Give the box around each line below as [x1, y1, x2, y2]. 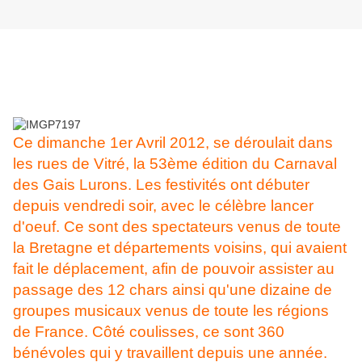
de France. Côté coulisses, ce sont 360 [13, 323, 284, 341]
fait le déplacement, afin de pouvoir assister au [13, 260, 335, 278]
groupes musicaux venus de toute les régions [13, 302, 329, 320]
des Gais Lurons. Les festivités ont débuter [13, 176, 309, 194]
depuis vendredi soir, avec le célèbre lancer [13, 197, 314, 215]
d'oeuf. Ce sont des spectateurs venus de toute [13, 218, 341, 236]
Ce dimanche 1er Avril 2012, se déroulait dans [13, 134, 333, 152]
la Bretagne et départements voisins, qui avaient [13, 239, 347, 257]
